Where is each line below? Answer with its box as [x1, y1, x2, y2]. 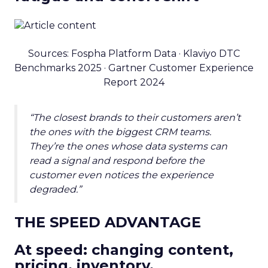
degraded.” [29, 183, 81, 195]
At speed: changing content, [14, 240, 233, 258]
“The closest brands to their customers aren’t [29, 111, 240, 123]
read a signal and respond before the [29, 154, 205, 166]
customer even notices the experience [29, 169, 214, 181]
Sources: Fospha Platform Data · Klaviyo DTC [28, 47, 240, 59]
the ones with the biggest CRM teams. [29, 126, 211, 138]
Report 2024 [103, 76, 165, 88]
